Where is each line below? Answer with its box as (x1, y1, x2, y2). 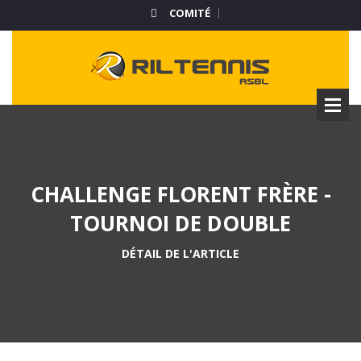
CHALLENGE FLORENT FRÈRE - (30, 180, 331, 209)
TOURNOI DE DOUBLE (70, 209, 291, 238)
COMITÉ (168, 6, 210, 20)
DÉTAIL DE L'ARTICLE (122, 246, 239, 261)
